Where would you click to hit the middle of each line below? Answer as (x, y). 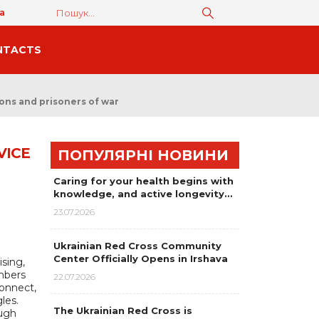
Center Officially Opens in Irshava (141, 258)
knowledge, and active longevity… (143, 194)
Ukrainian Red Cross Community (137, 246)
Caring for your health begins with (143, 181)
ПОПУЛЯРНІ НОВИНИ (143, 155)
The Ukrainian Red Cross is (123, 310)
